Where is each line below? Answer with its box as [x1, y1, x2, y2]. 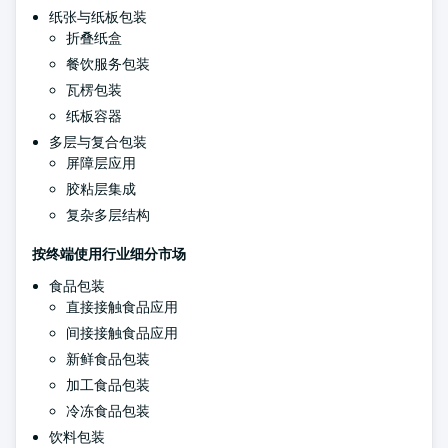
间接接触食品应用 [66, 324, 178, 342]
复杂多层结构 [66, 206, 150, 224]
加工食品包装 [66, 376, 150, 394]
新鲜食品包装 [66, 350, 150, 368]
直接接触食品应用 [66, 298, 178, 316]
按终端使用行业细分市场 [32, 245, 186, 263]
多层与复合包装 [49, 133, 147, 151]
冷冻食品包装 [66, 402, 150, 420]
